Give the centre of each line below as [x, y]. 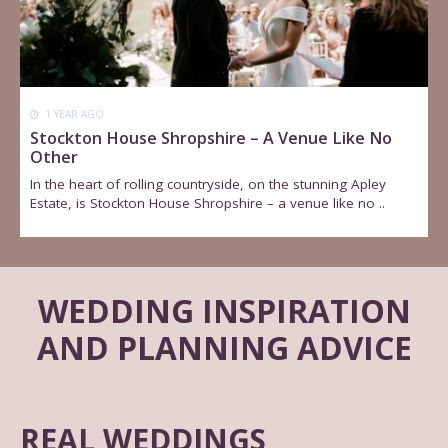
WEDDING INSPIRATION [224, 311]
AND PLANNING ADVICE [224, 348]
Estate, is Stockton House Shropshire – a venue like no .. [208, 202]
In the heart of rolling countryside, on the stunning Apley [208, 183]
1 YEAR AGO [73, 113]
